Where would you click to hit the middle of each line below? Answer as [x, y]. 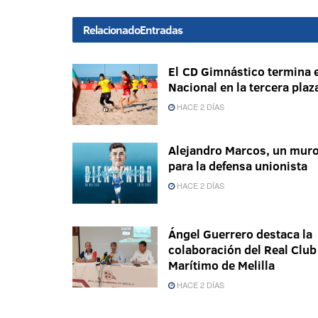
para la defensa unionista [238, 166]
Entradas [161, 30]
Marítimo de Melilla [221, 265]
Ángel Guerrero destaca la [240, 234]
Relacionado [111, 30]
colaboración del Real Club [242, 250]
